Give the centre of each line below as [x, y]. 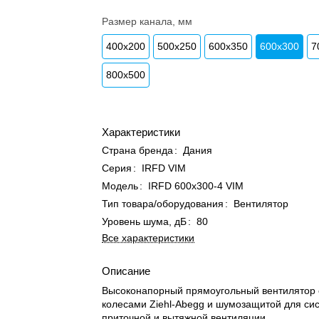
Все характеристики [148, 238]
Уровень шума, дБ [145, 221]
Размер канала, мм [147, 21]
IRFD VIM [164, 168]
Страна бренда [138, 150]
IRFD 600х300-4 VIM [196, 186]
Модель [120, 186]
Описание [126, 271]
